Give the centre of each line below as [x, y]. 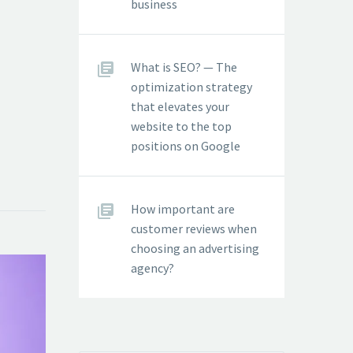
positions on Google [186, 146]
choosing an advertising [195, 248]
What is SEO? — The [184, 67]
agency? [152, 268]
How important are [183, 209]
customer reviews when [194, 229]
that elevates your [180, 106]
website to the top [181, 126]
